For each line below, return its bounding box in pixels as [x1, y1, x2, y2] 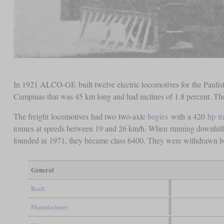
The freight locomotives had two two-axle [13, 110, 148, 121]
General [30, 164, 54, 175]
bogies [147, 110, 168, 121]
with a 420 [168, 110, 207, 121]
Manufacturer [30, 202, 67, 211]
